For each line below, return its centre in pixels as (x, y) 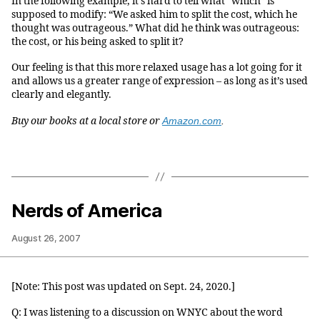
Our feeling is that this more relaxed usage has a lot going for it (157, 68)
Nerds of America (87, 210)
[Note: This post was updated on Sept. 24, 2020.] (123, 286)
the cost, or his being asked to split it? (97, 41)
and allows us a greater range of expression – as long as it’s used (160, 81)
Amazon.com (192, 120)
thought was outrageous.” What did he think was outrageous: (155, 28)
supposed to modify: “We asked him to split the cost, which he (154, 14)
